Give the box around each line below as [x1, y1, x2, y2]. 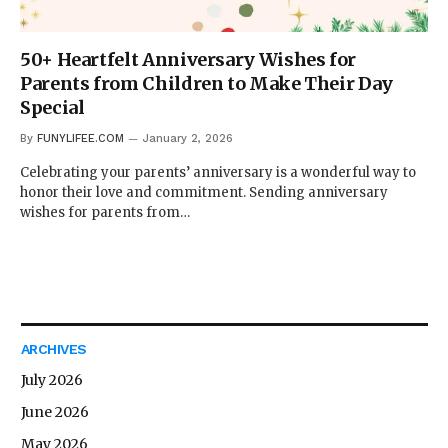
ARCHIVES [21, 340, 87, 357]
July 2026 [21, 370, 83, 389]
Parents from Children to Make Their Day [20, 71, 393, 95]
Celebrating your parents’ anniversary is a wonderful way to [20, 163, 416, 181]
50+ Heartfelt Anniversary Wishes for [20, 47, 357, 71]
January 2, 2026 [143, 131, 233, 145]
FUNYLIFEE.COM [37, 131, 124, 145]
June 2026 [21, 402, 89, 421]
